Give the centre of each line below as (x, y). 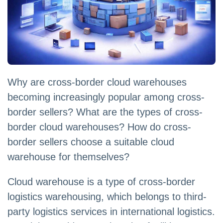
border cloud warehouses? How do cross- (99, 127)
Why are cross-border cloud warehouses (97, 82)
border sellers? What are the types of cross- (105, 112)
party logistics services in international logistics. (111, 212)
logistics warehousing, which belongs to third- (107, 197)
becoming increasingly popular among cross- (106, 97)
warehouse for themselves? (68, 157)
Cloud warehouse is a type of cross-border (101, 182)
